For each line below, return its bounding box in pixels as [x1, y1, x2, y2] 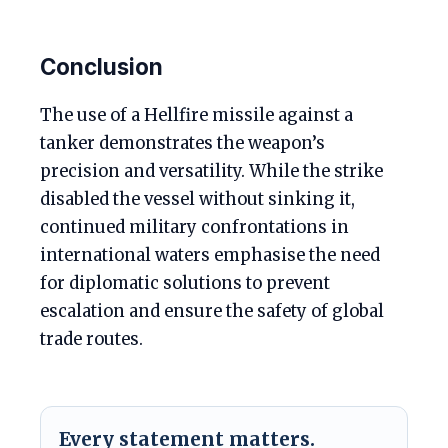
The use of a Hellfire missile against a [40, 105, 353, 126]
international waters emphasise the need [40, 245, 380, 266]
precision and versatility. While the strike [40, 161, 383, 182]
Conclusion [40, 53, 163, 80]
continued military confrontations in [40, 217, 349, 238]
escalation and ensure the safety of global [40, 301, 384, 322]
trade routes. [40, 329, 143, 350]
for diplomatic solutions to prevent [40, 273, 330, 294]
